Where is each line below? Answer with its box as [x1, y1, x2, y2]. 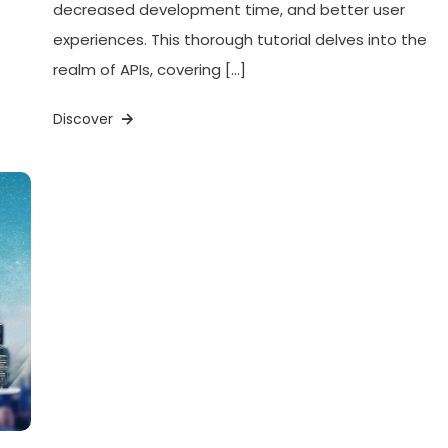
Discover [53, 108, 118, 129]
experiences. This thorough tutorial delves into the [53, 28, 428, 50]
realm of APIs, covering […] [53, 58, 247, 80]
